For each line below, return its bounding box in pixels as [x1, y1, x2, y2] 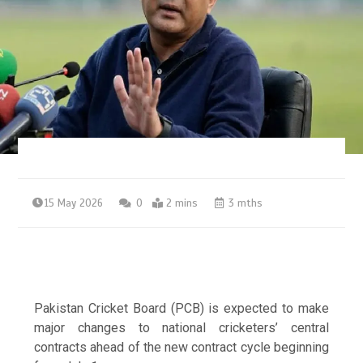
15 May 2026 [45, 196, 104, 210]
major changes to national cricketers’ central [34, 319, 329, 335]
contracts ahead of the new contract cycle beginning [34, 339, 329, 355]
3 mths [225, 196, 263, 210]
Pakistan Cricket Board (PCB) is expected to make [34, 300, 329, 316]
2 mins [166, 196, 199, 210]
